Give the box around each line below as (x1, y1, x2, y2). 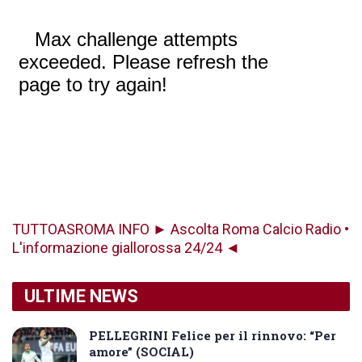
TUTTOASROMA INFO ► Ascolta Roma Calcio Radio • (12, 220, 349, 238)
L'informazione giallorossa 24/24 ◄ (12, 238, 240, 256)
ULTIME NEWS (24, 285, 138, 306)
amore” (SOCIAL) (89, 343, 194, 360)
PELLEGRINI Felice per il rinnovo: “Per (89, 326, 336, 343)
